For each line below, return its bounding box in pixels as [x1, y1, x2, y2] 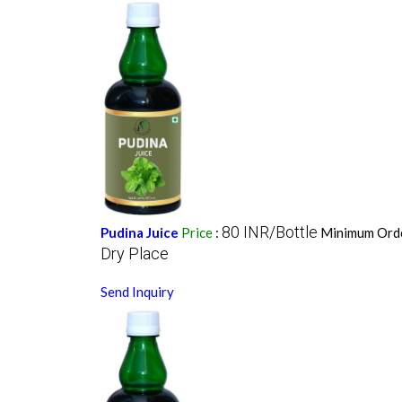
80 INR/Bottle [221, 223, 318, 242]
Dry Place [100, 244, 169, 264]
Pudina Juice [100, 224, 179, 241]
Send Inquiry [100, 284, 174, 301]
